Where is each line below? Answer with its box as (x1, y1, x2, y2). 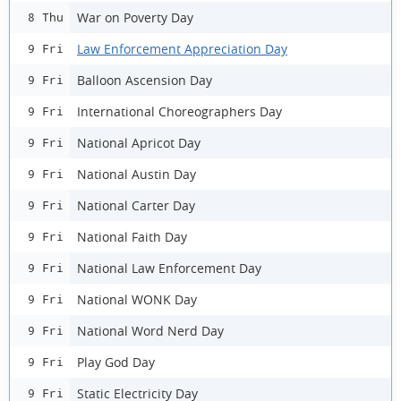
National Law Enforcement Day (77, 259, 261, 277)
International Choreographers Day (77, 102, 282, 120)
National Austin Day (77, 165, 196, 183)
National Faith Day (77, 227, 187, 245)
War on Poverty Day (77, 8, 193, 26)
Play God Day (77, 353, 155, 371)
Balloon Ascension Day (77, 71, 212, 89)
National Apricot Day (77, 133, 200, 151)
